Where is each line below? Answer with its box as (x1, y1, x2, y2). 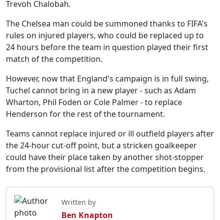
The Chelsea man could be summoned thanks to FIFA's (6, 18, 208, 29)
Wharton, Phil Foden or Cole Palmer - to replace (6, 97, 182, 108)
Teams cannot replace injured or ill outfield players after (6, 128, 214, 139)
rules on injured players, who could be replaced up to (6, 30, 204, 41)
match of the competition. (6, 54, 103, 64)
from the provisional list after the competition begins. (6, 164, 205, 174)
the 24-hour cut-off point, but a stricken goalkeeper (6, 140, 197, 151)
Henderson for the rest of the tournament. (6, 109, 165, 119)
